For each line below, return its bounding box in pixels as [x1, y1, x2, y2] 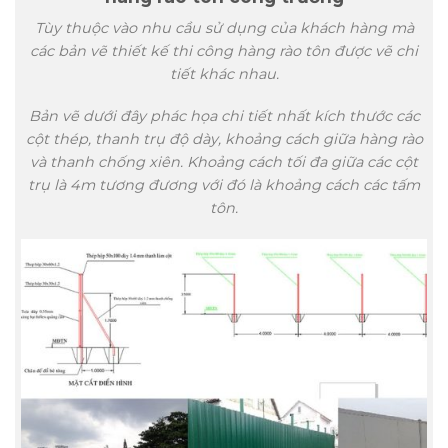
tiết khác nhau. [169, 65, 279, 84]
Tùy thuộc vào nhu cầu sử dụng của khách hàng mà [34, 19, 414, 38]
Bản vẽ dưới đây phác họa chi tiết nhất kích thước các [28, 106, 420, 125]
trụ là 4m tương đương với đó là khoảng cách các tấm [28, 175, 420, 194]
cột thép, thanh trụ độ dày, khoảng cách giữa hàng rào [25, 129, 423, 148]
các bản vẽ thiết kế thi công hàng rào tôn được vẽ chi [30, 42, 418, 61]
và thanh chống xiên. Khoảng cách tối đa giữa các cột [30, 152, 418, 171]
